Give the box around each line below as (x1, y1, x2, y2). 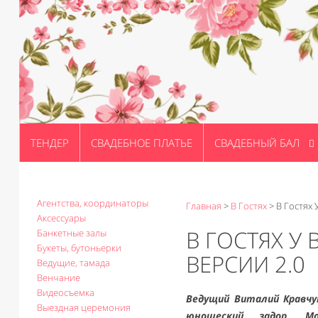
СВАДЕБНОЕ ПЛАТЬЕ (91, 136, 192, 150)
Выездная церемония (37, 301, 131, 314)
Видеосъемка (37, 286, 94, 299)
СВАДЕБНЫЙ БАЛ (214, 136, 300, 150)
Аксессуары (37, 212, 86, 224)
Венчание (37, 271, 80, 284)
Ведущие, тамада (37, 256, 110, 269)
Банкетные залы (37, 226, 106, 239)
